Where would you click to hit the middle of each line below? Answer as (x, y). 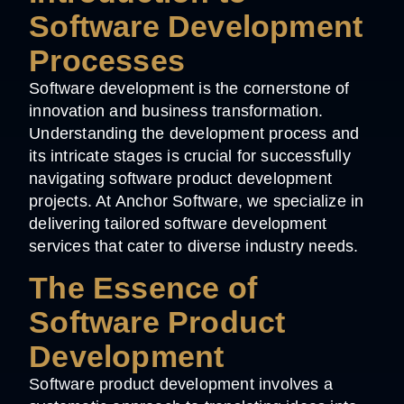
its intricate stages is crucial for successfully (190, 156)
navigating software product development (181, 178)
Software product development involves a (181, 385)
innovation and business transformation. (176, 110)
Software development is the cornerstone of (189, 88)
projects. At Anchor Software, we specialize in (197, 201)
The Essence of (143, 288)
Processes (107, 60)
